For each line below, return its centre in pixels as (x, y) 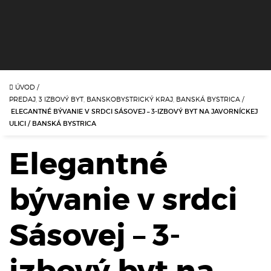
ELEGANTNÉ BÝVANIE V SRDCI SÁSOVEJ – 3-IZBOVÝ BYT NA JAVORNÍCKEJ (133, 111)
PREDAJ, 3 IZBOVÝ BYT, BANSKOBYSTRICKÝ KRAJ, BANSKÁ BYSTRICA (126, 99)
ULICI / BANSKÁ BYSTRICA (53, 123)
